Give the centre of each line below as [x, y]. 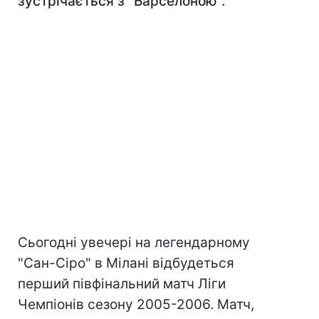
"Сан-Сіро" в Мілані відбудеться [126, 263]
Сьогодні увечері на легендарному [134, 242]
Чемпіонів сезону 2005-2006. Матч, [136, 304]
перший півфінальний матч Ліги [122, 284]
